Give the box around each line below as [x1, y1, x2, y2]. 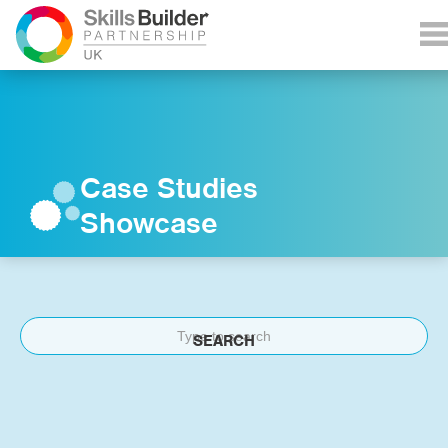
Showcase [80, 205, 218, 241]
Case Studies [80, 170, 258, 206]
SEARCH [193, 331, 255, 351]
